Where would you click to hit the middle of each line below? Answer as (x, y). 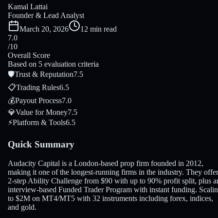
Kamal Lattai (28, 7)
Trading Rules (38, 88)
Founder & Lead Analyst (46, 16)
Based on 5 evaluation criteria (53, 64)
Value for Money (42, 112)
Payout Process (38, 101)
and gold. (22, 207)
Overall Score (29, 55)
